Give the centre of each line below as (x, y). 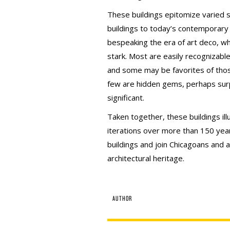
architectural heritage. (146, 158)
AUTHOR (122, 198)
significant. (126, 98)
